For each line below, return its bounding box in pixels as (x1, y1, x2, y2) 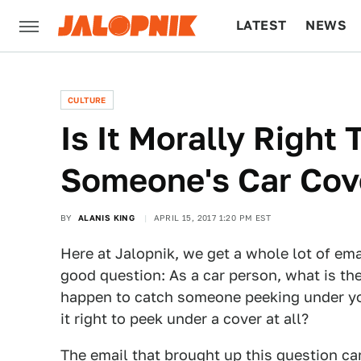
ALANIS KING (77, 213, 135, 222)
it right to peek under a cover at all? (60, 310, 309, 327)
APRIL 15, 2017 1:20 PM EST (153, 213, 272, 222)
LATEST (236, 18, 287, 33)
